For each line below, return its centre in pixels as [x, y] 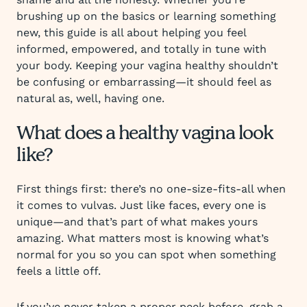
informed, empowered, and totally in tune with [142, 49]
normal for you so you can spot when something [146, 255]
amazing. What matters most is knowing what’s [143, 238]
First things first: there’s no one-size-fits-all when [151, 189]
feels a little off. [59, 271]
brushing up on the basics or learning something [146, 16]
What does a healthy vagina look [145, 134]
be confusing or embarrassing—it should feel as [144, 82]
